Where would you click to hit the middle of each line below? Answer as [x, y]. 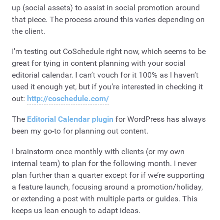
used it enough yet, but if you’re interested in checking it [107, 87]
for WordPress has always [160, 119]
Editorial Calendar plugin [70, 119]
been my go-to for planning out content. [80, 131]
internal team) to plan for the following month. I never [104, 163]
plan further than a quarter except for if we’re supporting [108, 175]
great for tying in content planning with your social [99, 63]
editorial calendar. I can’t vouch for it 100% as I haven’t [105, 75]
